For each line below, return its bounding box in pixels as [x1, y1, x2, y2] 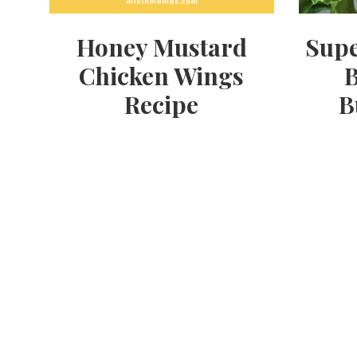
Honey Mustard [76, 31, 247, 64]
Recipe [124, 88, 199, 121]
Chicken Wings [79, 60, 245, 92]
